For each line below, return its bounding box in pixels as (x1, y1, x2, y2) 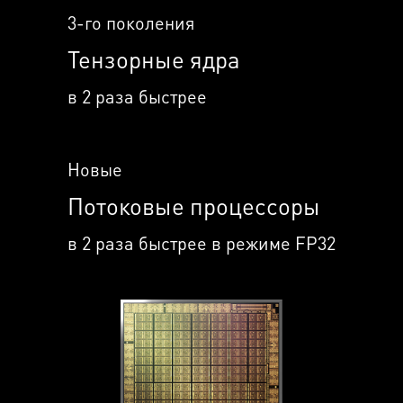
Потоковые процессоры (67, 191, 320, 220)
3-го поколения (67, 11, 195, 34)
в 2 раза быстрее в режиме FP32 (67, 231, 336, 255)
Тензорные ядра (67, 44, 240, 74)
